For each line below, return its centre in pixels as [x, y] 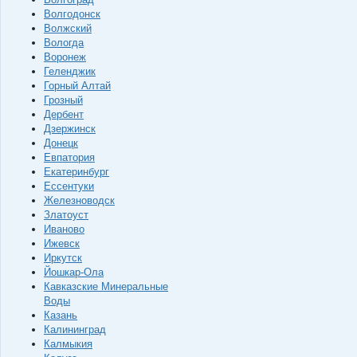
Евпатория [69, 157]
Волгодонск [72, 14]
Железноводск [79, 200]
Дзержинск [70, 129]
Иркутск [63, 258]
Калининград [75, 330]
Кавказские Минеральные [106, 286]
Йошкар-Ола [74, 272]
